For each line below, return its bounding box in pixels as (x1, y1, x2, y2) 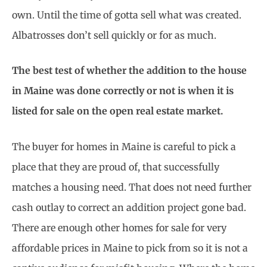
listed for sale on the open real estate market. (12, 105, 223, 117)
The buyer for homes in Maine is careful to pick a (12, 140, 236, 153)
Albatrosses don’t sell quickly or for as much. (12, 29, 216, 41)
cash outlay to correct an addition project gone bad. (12, 201, 246, 213)
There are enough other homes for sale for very (12, 221, 226, 234)
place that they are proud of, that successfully (12, 160, 219, 173)
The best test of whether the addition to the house (12, 64, 247, 77)
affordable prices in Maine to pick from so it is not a (12, 241, 248, 254)
